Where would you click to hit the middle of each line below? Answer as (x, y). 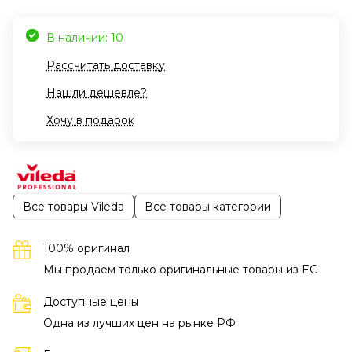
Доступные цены (91, 302)
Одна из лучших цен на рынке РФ (139, 323)
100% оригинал (86, 249)
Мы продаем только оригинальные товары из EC (180, 270)
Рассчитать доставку (106, 66)
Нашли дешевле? (97, 93)
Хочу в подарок (90, 121)
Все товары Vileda (73, 206)
